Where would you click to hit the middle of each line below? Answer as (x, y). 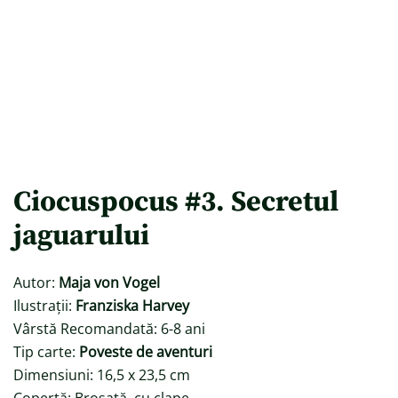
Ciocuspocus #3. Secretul (176, 203)
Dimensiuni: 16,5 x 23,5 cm (102, 375)
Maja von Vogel (109, 283)
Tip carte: (46, 352)
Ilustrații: (43, 306)
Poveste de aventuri (146, 352)
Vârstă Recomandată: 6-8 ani (109, 329)
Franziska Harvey (131, 306)
